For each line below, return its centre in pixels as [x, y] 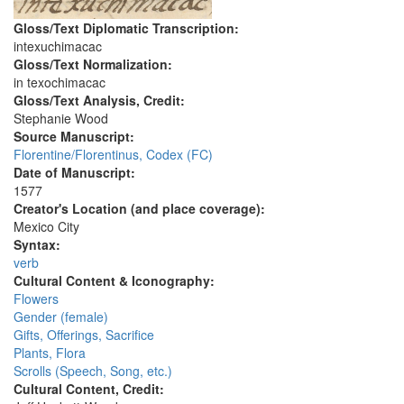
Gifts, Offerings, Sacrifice [84, 335]
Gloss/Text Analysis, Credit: [101, 101]
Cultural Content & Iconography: [116, 281]
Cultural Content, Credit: [91, 389]
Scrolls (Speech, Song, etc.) [93, 371]
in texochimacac [60, 83]
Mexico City [46, 227]
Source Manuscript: [76, 137]
